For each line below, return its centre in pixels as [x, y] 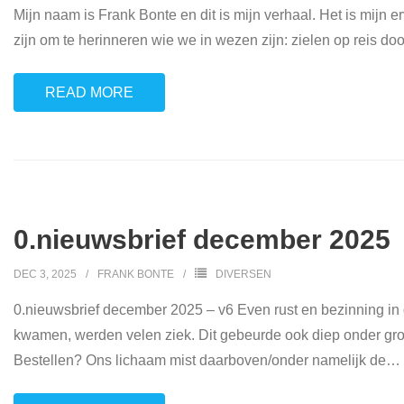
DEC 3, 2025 [45, 274]
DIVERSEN [243, 274]
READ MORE [89, 92]
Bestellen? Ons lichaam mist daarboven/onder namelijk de [200, 360]
